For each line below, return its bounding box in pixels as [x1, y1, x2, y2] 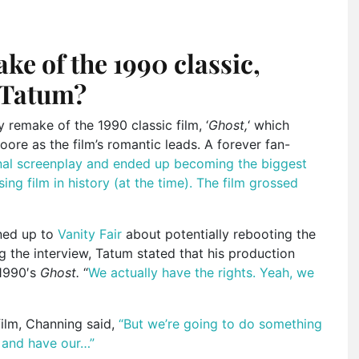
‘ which [248, 116, 289, 133]
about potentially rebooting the [122, 225, 316, 242]
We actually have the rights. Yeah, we [88, 264, 314, 280]
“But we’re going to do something [119, 315, 322, 332]
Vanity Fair [58, 225, 122, 242]
